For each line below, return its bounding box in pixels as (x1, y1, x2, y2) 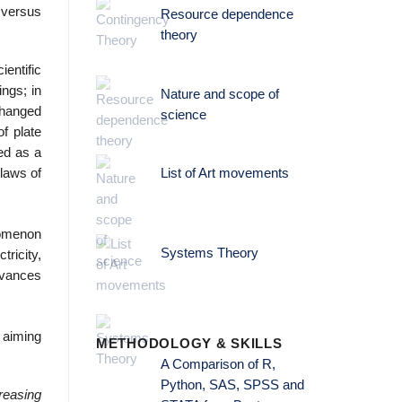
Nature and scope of (160, 86, 279, 101)
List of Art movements (160, 166, 289, 181)
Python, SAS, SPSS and (160, 377, 304, 392)
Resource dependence (160, 6, 293, 22)
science (160, 107, 206, 122)
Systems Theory (160, 246, 258, 261)
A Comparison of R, (160, 356, 275, 371)
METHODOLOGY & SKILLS (96, 336, 283, 351)
